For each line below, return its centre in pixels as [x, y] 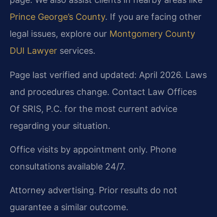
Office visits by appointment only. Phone [93, 149]
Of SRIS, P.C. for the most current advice [93, 108]
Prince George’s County [57, 17]
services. [76, 51]
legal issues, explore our [60, 34]
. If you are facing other [153, 17]
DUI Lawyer [33, 51]
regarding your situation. [60, 125]
